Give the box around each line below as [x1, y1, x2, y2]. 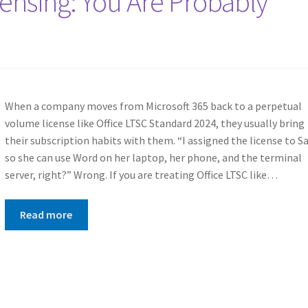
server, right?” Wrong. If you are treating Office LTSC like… [4, 168, 278, 182]
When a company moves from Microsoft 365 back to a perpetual [4, 99, 302, 113]
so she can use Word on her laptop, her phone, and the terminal [4, 151, 302, 165]
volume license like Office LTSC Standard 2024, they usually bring [4, 116, 305, 131]
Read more [20, 207, 73, 221]
